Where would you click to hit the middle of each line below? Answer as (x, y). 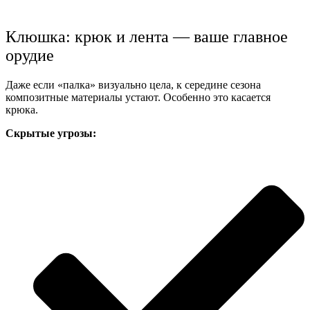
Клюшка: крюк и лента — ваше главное (147, 36)
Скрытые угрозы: (51, 133)
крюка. (22, 109)
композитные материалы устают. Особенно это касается (138, 97)
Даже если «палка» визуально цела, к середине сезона (133, 84)
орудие (30, 55)
